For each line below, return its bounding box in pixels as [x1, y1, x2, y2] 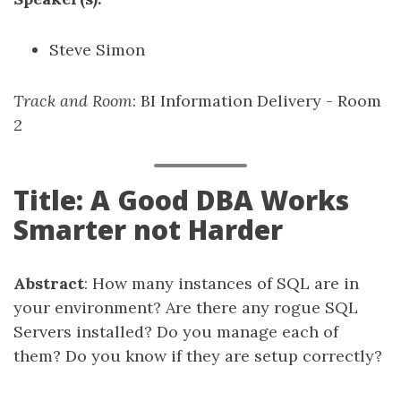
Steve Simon [49, 39, 145, 60]
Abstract [13, 273, 84, 294]
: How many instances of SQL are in [84, 273, 359, 294]
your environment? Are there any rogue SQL [13, 297, 358, 318]
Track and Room [13, 90, 132, 111]
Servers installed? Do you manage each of [13, 321, 338, 342]
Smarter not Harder [13, 211, 283, 248]
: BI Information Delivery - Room [132, 90, 381, 111]
